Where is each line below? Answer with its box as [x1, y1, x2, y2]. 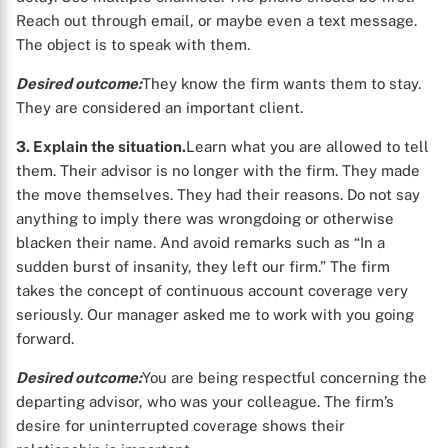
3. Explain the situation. [16, 138, 186, 155]
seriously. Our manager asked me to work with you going [16, 306, 414, 323]
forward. [16, 330, 74, 347]
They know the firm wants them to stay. [142, 75, 421, 92]
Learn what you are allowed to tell [186, 138, 429, 155]
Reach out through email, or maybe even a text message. [16, 12, 417, 29]
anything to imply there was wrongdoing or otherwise [16, 210, 394, 227]
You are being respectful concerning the [142, 369, 427, 386]
